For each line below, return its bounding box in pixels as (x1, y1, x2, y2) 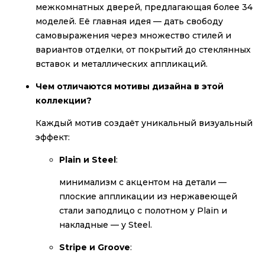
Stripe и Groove (59, 241, 130, 253)
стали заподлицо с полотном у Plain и (59, 205, 227, 216)
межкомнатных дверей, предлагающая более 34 (35, 1, 253, 12)
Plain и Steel (59, 154, 116, 165)
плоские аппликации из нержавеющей (59, 190, 237, 202)
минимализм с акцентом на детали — (59, 176, 227, 188)
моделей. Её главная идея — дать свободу (35, 15, 223, 27)
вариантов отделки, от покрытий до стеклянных (35, 44, 251, 55)
